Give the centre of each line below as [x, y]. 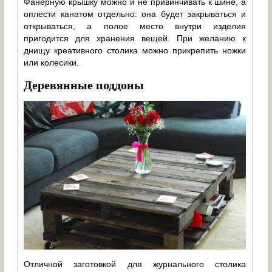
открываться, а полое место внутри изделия [135, 26]
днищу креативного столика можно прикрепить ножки [135, 51]
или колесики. [52, 63]
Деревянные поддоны [84, 84]
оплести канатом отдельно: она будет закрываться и [135, 14]
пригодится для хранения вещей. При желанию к [135, 39]
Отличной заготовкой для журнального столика [135, 264]
